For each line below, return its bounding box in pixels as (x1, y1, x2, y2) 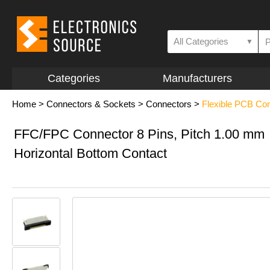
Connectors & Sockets (46, 99, 136, 109)
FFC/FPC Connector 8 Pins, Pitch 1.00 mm (14, 127, 265, 142)
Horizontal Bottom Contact (14, 146, 167, 161)
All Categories (174, 36, 228, 46)
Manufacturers (162, 72, 232, 84)
